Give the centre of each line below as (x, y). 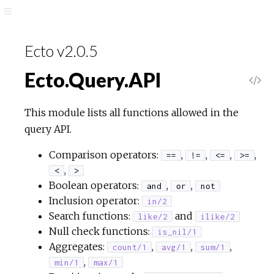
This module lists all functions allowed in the (131, 113)
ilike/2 (217, 217)
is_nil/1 (177, 232)
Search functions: (91, 216)
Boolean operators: (95, 185)
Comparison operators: (105, 155)
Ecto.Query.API (93, 80)
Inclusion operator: (95, 201)
